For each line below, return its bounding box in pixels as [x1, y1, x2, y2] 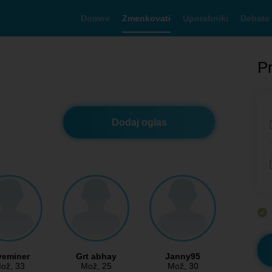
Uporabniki [183, 13, 228, 23]
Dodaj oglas [111, 117, 167, 127]
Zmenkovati [122, 13, 171, 23]
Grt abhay [75, 251, 117, 262]
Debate [240, 13, 270, 23]
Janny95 [165, 251, 200, 262]
